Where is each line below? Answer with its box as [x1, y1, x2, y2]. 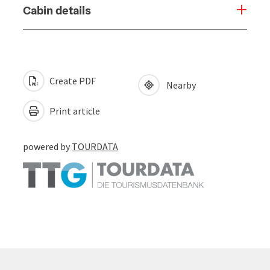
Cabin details [23, 2, 91, 18]
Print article [48, 104, 100, 117]
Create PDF [48, 74, 96, 87]
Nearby [163, 78, 196, 91]
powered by [23, 140, 72, 152]
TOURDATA [72, 140, 118, 152]
